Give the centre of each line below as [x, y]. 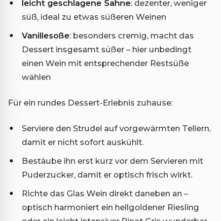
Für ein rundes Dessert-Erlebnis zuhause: [90, 102]
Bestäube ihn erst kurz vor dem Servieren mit [112, 161]
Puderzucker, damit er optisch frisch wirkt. [107, 174]
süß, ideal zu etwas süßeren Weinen [94, 17]
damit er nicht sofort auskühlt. [83, 142]
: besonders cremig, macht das [132, 35]
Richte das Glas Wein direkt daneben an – [105, 193]
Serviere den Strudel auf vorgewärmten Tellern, [116, 128]
